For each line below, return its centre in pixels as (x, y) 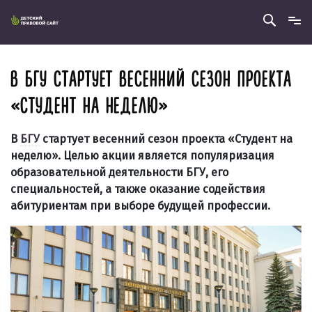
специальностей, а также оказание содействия (138, 189)
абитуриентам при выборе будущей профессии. (140, 206)
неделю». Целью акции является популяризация (142, 156)
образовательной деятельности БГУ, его (119, 172)
